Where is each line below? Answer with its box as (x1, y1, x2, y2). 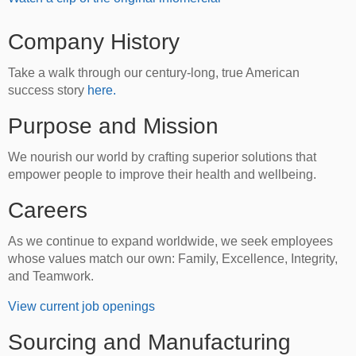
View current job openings (8, 300, 155, 314)
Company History (8, 29, 180, 55)
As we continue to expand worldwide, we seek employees (8, 234, 333, 249)
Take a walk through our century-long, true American (8, 66, 300, 80)
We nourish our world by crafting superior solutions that (8, 150, 316, 164)
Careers (8, 198, 87, 223)
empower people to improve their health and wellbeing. (8, 168, 316, 182)
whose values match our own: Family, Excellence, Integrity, (8, 252, 338, 266)
